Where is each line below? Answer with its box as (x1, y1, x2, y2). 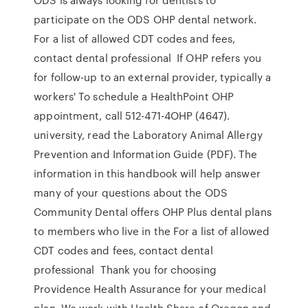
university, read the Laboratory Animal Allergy (34, 127, 263, 142)
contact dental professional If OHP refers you (34, 50, 261, 65)
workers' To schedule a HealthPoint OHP (34, 89, 234, 104)
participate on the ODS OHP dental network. (34, 12, 257, 27)
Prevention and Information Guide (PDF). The (34, 146, 258, 162)
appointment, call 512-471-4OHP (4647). (34, 108, 230, 123)
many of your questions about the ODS (34, 185, 228, 200)
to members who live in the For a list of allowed (34, 223, 270, 239)
